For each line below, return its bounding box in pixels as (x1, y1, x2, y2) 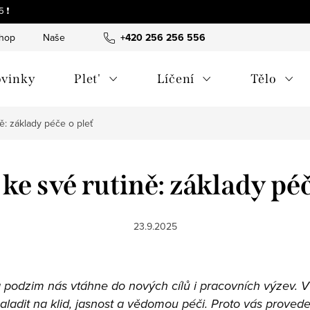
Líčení (157, 71, 195, 86)
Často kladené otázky (207, 30, 298, 44)
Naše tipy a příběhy (43, 30, 126, 44)
